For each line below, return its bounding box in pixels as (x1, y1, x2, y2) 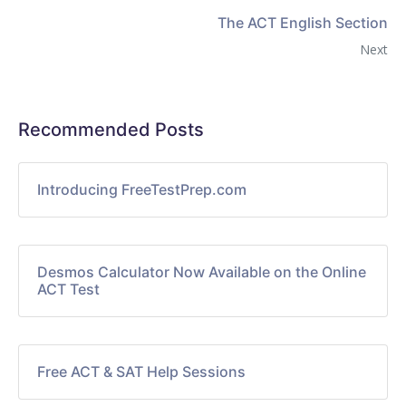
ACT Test (37, 279, 100, 298)
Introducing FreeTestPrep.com (37, 179, 246, 198)
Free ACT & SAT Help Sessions (37, 362, 246, 381)
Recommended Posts (18, 118, 204, 140)
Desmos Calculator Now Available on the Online (37, 262, 366, 281)
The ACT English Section (217, 13, 388, 32)
